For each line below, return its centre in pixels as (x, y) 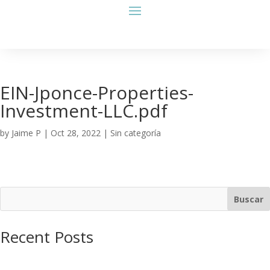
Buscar (249, 199)
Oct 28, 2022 (76, 133)
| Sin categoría (131, 133)
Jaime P (26, 133)
